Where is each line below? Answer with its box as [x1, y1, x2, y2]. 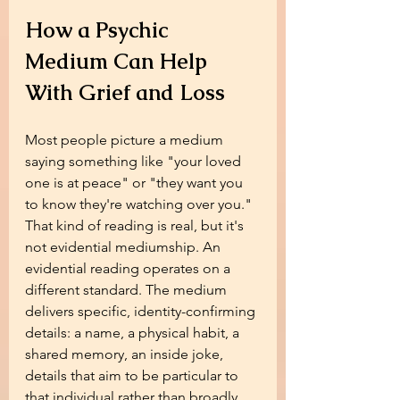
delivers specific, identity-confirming [25, 303, 259, 320]
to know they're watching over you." [25, 196, 255, 212]
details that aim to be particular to [25, 367, 242, 384]
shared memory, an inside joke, [25, 346, 227, 362]
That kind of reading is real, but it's [25, 217, 247, 234]
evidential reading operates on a [25, 260, 234, 277]
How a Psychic [25, 16, 173, 44]
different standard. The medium [25, 281, 230, 298]
